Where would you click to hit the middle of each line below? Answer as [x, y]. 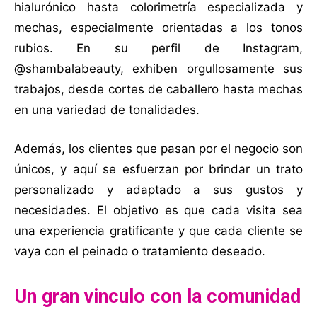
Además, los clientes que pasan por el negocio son [158, 148]
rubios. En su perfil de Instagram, [158, 48]
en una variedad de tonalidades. [107, 109]
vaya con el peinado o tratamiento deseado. [140, 251]
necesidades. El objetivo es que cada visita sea [158, 210]
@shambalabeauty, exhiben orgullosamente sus [158, 68]
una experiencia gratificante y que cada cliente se [158, 230]
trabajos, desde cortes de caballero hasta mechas [158, 89]
